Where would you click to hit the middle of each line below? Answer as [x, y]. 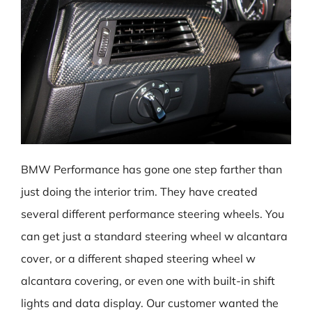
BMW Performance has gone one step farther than [151, 169]
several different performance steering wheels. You [153, 214]
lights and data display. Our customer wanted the [150, 303]
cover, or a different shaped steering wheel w [138, 258]
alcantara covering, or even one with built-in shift [148, 281]
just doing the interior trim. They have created [139, 192]
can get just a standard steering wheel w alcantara [154, 236]
